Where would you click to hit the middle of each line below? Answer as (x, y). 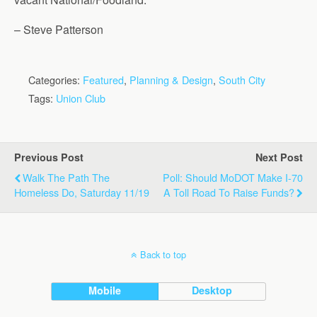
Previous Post (49, 157)
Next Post (279, 157)
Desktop (212, 290)
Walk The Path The (66, 177)
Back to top (163, 254)
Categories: (56, 80)
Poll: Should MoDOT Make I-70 (233, 177)
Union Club (81, 98)
